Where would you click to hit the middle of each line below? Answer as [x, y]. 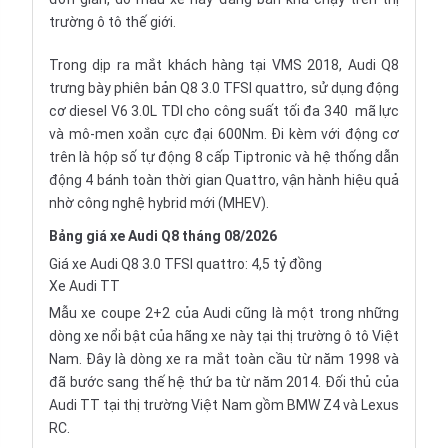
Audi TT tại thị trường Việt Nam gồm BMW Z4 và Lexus [224, 405]
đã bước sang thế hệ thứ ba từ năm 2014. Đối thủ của [224, 382]
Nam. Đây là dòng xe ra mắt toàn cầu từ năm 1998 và [224, 359]
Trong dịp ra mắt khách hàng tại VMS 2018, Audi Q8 [224, 65]
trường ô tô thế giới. [112, 22]
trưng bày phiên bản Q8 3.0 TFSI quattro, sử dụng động [224, 88]
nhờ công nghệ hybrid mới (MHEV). [159, 203]
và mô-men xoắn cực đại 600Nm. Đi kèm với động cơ [224, 134]
